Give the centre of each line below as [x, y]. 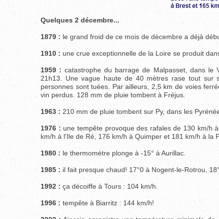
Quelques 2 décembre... [80, 20]
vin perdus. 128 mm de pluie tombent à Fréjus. [113, 95]
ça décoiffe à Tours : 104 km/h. [109, 186]
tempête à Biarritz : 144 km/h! [107, 203]
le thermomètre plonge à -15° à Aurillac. [123, 153]
